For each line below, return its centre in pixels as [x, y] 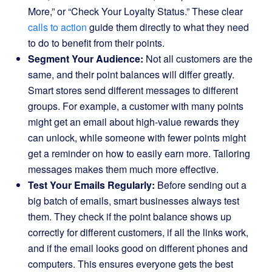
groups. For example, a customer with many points [136, 106]
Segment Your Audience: [86, 59]
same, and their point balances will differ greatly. [131, 74]
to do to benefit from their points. [96, 43]
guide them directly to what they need [168, 27]
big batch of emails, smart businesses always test [134, 201]
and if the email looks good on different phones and [138, 248]
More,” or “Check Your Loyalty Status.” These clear [135, 11]
